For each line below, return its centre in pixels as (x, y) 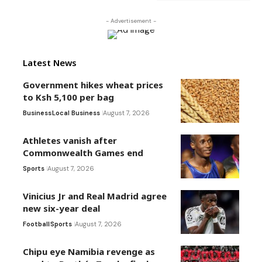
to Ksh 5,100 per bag (68, 97)
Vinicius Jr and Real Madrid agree (95, 196)
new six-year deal (61, 208)
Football (36, 224)
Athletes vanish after (70, 140)
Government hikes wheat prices (93, 85)
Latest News (50, 62)
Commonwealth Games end (83, 152)
